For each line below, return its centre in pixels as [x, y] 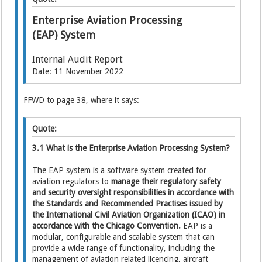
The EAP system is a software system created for [120, 170]
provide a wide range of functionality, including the [124, 248]
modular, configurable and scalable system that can [124, 237]
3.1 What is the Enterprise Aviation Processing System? [131, 148]
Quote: [45, 129]
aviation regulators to [72, 181]
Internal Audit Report [78, 59]
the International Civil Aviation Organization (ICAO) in [129, 215]
